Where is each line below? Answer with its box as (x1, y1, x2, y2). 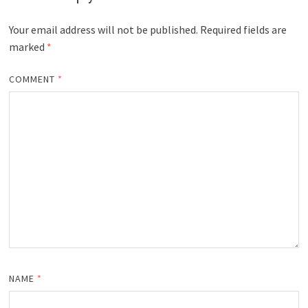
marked (8, 40, 47, 54)
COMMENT (8, 73, 58, 86)
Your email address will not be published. (8, 23, 198, 37)
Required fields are (199, 23, 287, 37)
